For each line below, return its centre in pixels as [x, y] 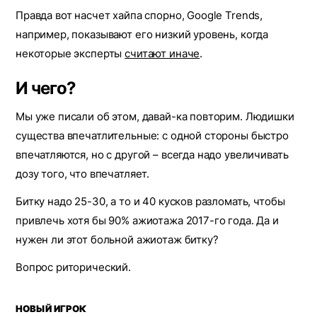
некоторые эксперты [70, 53]
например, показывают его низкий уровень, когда [142, 34]
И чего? [46, 88]
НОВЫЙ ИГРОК [51, 309]
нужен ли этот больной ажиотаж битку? [117, 240]
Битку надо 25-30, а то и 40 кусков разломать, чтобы [150, 201]
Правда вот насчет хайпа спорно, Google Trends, [139, 15]
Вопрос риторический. [73, 267]
